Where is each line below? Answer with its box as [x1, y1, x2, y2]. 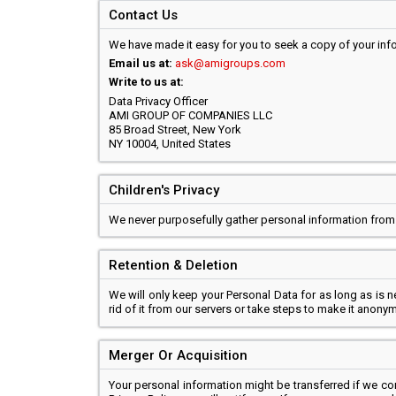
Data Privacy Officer [109, 95, 208, 108]
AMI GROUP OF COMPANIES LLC [109, 109, 272, 122]
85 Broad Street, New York [109, 123, 241, 136]
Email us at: [109, 57, 172, 70]
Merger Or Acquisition [109, 347, 247, 363]
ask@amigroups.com [175, 57, 286, 70]
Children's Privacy [109, 182, 219, 198]
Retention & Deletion [109, 257, 238, 273]
